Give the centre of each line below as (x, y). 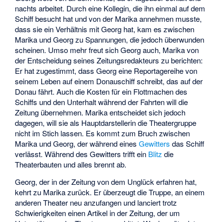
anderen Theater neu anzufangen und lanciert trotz (96, 203)
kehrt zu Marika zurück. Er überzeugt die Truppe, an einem (110, 192)
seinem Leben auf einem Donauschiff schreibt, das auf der (109, 81)
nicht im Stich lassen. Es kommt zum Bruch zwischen (103, 133)
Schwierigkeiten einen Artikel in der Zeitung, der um (98, 213)
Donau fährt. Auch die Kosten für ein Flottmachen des (101, 92)
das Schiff (187, 144)
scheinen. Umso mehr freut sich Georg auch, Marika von (107, 50)
